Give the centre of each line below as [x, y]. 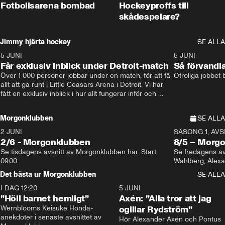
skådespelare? [149, 17]
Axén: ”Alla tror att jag [165, 198]
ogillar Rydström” [155, 209]
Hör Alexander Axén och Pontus [170, 219]
